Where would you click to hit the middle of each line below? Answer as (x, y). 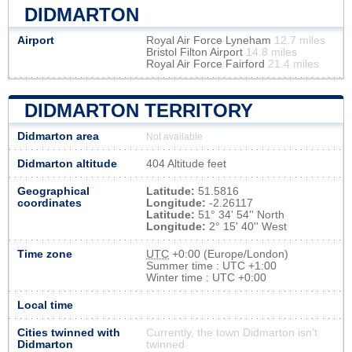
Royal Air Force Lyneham (210, 40)
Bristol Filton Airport (196, 52)
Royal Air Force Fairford (207, 64)
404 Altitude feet (186, 163)
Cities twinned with (69, 332)
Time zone (45, 254)
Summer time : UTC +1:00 (211, 266)
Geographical (53, 191)
